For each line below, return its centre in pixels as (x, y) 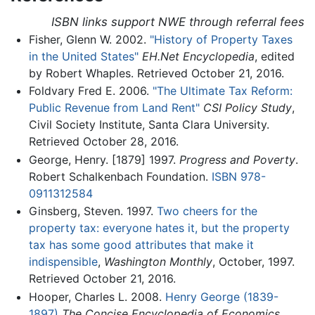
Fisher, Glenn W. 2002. (89, 39)
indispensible (63, 262)
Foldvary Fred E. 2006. (90, 91)
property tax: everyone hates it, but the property (159, 228)
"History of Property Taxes (221, 39)
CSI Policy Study (247, 108)
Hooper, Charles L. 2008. (97, 296)
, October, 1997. (253, 262)
